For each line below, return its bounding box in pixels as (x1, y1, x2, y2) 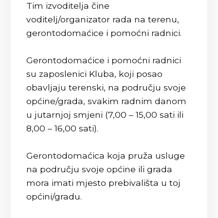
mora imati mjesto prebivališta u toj (26, 178, 181, 188)
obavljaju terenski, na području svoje (26, 82, 186, 92)
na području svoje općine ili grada (26, 164, 173, 174)
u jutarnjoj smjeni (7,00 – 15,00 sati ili (26, 109, 184, 120)
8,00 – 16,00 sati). (26, 123, 99, 133)
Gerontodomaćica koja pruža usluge (26, 150, 185, 161)
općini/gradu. (26, 191, 82, 201)
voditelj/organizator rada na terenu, (26, 14, 180, 24)
